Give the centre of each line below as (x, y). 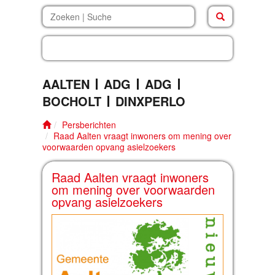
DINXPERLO (150, 101)
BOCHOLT (72, 101)
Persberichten (89, 125)
